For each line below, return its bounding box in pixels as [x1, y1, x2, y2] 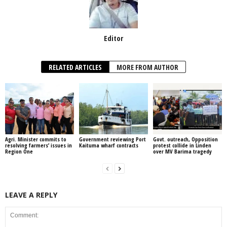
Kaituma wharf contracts [79, 141, 138, 149]
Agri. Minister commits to [5, 135, 66, 143]
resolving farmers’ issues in [5, 141, 72, 149]
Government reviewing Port [79, 135, 146, 143]
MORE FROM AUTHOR [117, 62, 178, 72]
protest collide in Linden [153, 141, 211, 149]
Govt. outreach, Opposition [153, 135, 218, 143]
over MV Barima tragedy [153, 147, 212, 156]
